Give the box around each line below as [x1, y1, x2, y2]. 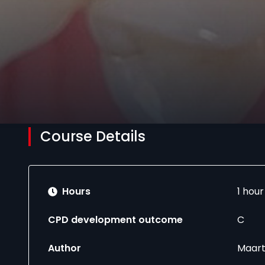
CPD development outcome [48, 213, 183, 227]
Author [48, 241, 81, 255]
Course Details [40, 127, 146, 146]
